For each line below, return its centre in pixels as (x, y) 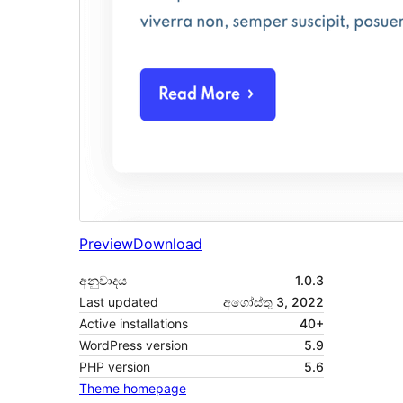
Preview (106, 244)
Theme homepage (133, 389)
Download (168, 244)
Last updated (119, 302)
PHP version (115, 367)
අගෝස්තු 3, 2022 (273, 302)
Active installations (134, 324)
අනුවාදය (103, 281)
